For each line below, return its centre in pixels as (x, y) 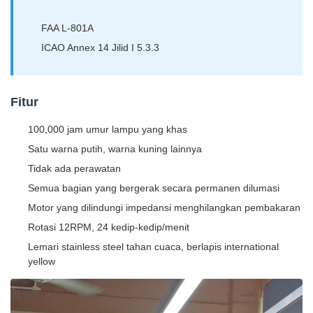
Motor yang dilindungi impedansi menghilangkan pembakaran (164, 208)
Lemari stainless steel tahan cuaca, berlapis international (153, 247)
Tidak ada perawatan (74, 168)
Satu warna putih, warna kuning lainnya (115, 149)
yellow (42, 261)
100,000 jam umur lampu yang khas (108, 129)
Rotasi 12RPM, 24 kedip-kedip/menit (109, 227)
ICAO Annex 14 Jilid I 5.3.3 (100, 48)
